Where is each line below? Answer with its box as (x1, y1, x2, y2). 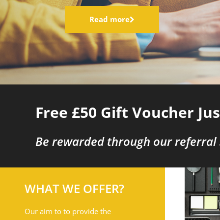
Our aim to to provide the (25, 206, 111, 216)
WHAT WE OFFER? (25, 180, 124, 196)
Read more (89, 14, 130, 24)
